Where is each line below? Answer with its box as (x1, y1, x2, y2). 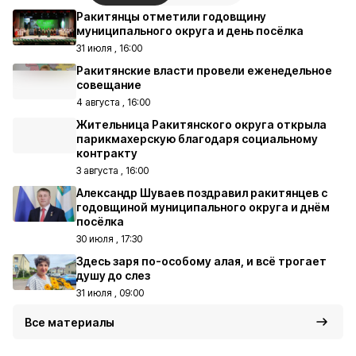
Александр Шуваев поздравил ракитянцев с (76, 186, 327, 199)
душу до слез (76, 269, 150, 282)
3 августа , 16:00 (76, 164, 149, 176)
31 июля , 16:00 (76, 42, 142, 54)
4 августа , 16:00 (76, 96, 150, 108)
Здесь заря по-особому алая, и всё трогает (76, 254, 327, 268)
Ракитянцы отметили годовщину (76, 10, 266, 23)
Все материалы (25, 315, 114, 329)
